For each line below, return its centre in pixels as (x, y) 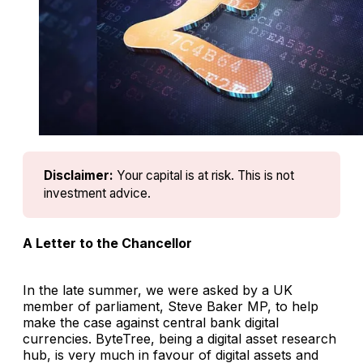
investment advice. (97, 193)
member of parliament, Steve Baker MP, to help (171, 306)
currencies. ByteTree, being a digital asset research (179, 338)
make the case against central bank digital (151, 322)
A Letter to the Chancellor (107, 243)
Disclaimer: (78, 175)
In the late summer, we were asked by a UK (158, 290)
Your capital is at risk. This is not (205, 175)
